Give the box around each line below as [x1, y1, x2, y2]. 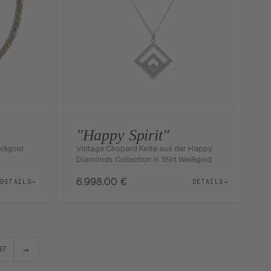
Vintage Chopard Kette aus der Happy [76, 143, 212, 154]
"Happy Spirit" [76, 126, 169, 145]
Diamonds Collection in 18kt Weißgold [76, 154, 212, 165]
